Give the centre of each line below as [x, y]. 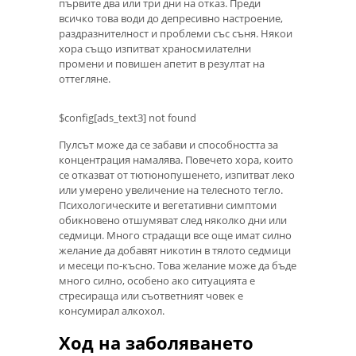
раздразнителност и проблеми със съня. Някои [176, 34]
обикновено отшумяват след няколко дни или [173, 220]
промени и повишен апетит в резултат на [162, 64]
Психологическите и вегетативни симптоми [168, 205]
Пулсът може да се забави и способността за [168, 144]
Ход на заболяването [156, 342]
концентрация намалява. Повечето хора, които [176, 159]
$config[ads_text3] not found [128, 118]
